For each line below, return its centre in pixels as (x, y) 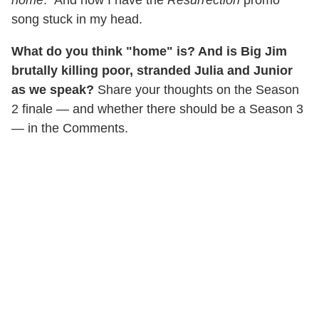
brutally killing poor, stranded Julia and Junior (152, 71)
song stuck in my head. (77, 20)
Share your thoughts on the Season (197, 90)
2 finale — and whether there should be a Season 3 (157, 109)
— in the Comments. (70, 129)
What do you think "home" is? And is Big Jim (149, 52)
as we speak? (53, 90)
